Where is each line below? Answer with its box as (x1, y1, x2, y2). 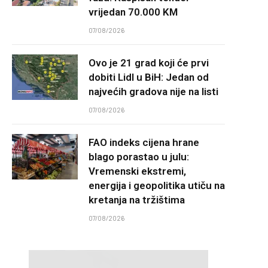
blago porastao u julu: (89, 151, 189, 163)
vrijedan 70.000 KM (89, 6, 178, 18)
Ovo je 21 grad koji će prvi (89, 57, 209, 69)
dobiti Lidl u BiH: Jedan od (89, 71, 209, 83)
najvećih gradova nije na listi (89, 86, 218, 98)
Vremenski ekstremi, (89, 165, 186, 177)
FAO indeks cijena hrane (89, 136, 199, 148)
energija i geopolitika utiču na (89, 179, 225, 191)
